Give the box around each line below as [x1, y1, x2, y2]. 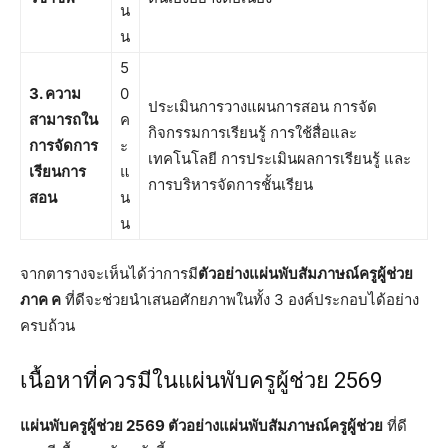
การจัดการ [29, 135, 98, 155]
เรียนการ [29, 161, 86, 181]
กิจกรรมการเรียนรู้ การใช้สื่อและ [148, 122, 357, 142]
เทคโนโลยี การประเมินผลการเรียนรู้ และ [148, 148, 411, 168]
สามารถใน [29, 109, 98, 129]
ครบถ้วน [20, 315, 75, 335]
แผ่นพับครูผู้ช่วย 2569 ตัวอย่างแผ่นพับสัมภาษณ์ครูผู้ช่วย [20, 415, 383, 435]
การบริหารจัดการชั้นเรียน [148, 174, 313, 194]
